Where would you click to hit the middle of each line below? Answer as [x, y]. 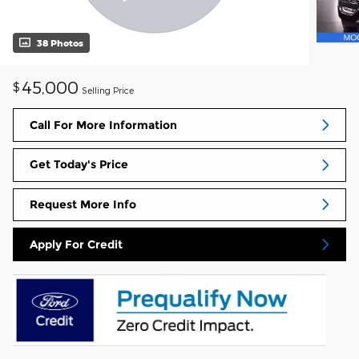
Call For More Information [103, 125]
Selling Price [108, 91]
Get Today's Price [79, 165]
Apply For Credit [76, 244]
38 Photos [60, 43]
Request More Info [83, 204]
